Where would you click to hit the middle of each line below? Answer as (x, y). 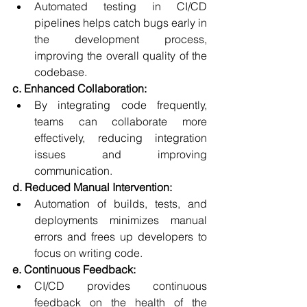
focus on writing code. (88, 253)
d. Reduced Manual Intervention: (92, 187)
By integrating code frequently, (121, 105)
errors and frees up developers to (121, 236)
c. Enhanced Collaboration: (79, 88)
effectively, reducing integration (121, 138)
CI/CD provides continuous (121, 286)
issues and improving (121, 154)
